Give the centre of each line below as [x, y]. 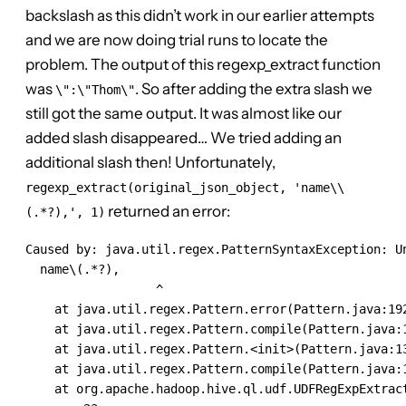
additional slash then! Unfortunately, [150, 163]
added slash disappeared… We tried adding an [184, 138]
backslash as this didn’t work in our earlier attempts [200, 16]
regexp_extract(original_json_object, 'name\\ [185, 188]
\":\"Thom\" [95, 90]
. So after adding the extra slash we [254, 89]
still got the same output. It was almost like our [184, 114]
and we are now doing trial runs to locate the [177, 40]
